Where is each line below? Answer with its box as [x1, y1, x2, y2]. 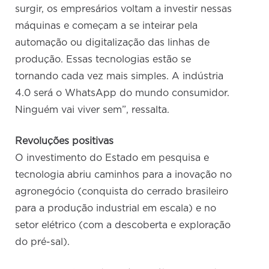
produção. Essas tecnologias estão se [15, 55, 192, 65]
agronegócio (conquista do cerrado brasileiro [15, 187, 229, 197]
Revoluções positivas [15, 136, 114, 147]
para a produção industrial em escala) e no [15, 204, 217, 214]
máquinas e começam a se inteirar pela [15, 21, 198, 31]
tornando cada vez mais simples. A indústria [15, 71, 224, 82]
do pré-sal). [15, 237, 70, 247]
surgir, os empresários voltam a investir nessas [15, 4, 232, 14]
